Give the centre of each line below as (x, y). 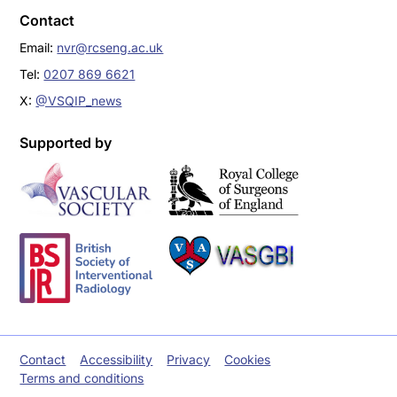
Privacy (189, 359)
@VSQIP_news (79, 101)
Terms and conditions (82, 378)
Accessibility (117, 359)
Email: (39, 48)
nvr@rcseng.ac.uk (110, 48)
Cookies (248, 359)
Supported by (66, 143)
